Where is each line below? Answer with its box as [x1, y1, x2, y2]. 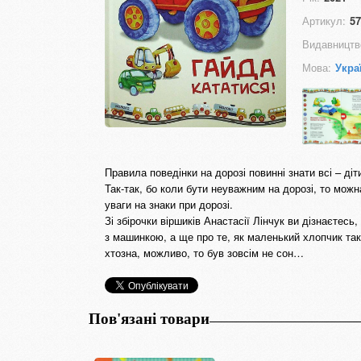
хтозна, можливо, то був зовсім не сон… [105, 245, 304, 260]
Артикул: [302, 13, 346, 28]
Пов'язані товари [89, 310, 210, 327]
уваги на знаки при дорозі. [105, 197, 233, 212]
